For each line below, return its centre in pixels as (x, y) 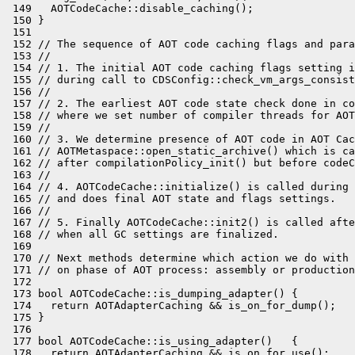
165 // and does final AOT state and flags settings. (171, 198)
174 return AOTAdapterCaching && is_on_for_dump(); (171, 305)
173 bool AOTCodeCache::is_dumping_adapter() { (152, 294)
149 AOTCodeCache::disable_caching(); (130, 8)
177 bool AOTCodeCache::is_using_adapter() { (152, 341)
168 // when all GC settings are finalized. (143, 234)
